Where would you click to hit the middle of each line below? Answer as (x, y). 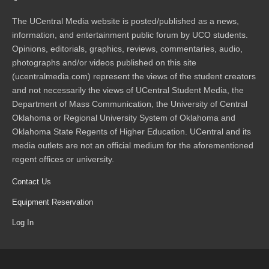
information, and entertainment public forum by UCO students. (130, 35)
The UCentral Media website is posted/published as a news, (125, 21)
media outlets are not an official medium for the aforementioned (133, 146)
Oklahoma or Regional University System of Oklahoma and (124, 118)
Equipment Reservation (53, 202)
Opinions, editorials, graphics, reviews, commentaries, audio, (127, 49)
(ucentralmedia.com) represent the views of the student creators (134, 77)
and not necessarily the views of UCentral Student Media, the (128, 90)
